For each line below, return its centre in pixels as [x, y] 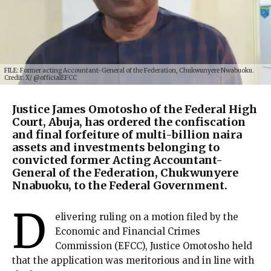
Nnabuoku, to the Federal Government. [120, 185]
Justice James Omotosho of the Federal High [135, 109]
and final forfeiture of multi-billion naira [127, 134]
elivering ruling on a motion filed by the [147, 217]
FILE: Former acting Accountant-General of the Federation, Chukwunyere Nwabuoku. [129, 70]
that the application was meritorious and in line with [133, 260]
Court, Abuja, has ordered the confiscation [129, 122]
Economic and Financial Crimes [128, 231]
